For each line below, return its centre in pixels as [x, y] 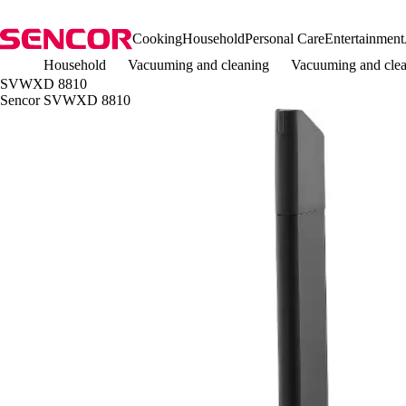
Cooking [157, 39]
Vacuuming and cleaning [198, 65]
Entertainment [364, 39]
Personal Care [285, 39]
